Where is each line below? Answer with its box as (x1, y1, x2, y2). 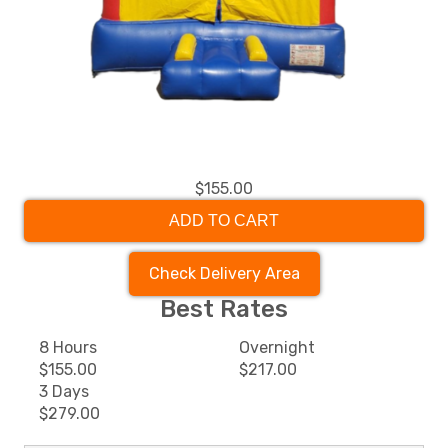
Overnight (239, 337, 315, 357)
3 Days (39, 381, 89, 401)
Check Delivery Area (148, 263, 300, 283)
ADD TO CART (169, 211, 279, 229)
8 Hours (39, 337, 97, 357)
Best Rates (160, 294, 288, 323)
